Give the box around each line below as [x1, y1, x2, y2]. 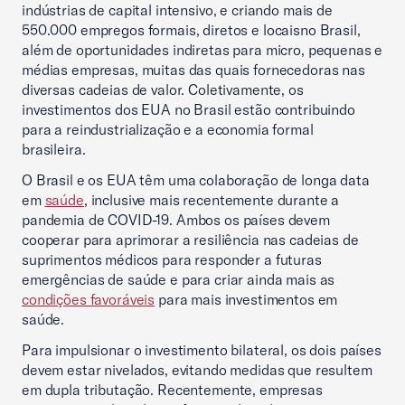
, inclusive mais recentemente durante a [83, 191, 340, 209]
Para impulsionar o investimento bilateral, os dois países [22, 341, 381, 359]
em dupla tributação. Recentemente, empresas [22, 381, 323, 399]
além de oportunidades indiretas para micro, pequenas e [22, 41, 383, 59]
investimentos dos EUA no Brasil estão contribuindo [22, 100, 355, 118]
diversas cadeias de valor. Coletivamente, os [22, 80, 304, 99]
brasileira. [22, 140, 89, 158]
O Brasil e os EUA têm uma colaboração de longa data [22, 171, 370, 189]
